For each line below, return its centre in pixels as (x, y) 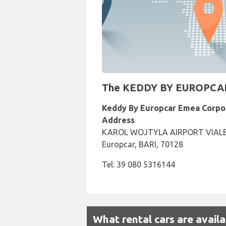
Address (118, 120)
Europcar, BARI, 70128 (143, 144)
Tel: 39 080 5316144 (138, 164)
